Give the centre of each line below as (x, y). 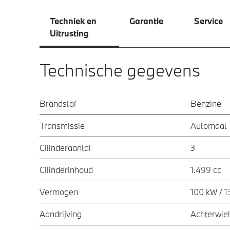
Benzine (206, 103)
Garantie (146, 21)
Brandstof (58, 103)
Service (208, 21)
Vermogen (59, 191)
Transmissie (62, 125)
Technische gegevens (120, 70)
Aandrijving (61, 214)
